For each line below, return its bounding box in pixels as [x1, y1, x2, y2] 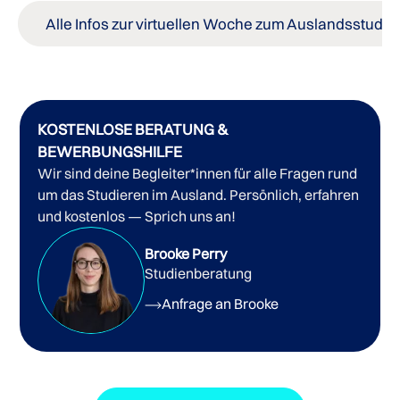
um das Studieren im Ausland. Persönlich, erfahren [37, 185, 360, 204]
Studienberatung [145, 263, 253, 282]
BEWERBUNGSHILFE [37, 141, 183, 161]
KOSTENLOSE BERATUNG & [37, 119, 229, 138]
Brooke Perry [145, 244, 228, 262]
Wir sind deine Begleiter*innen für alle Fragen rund [37, 163, 358, 182]
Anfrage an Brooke [162, 294, 279, 312]
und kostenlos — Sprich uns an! [37, 206, 237, 225]
